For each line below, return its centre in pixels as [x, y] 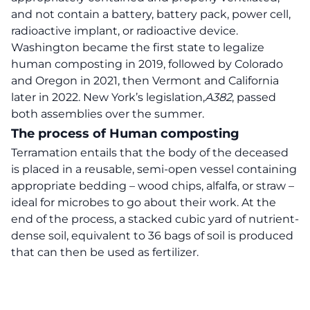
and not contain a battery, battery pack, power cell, [151, 14]
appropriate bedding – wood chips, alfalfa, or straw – [153, 186]
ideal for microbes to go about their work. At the [144, 202]
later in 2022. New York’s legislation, [108, 97]
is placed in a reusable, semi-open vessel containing [154, 169]
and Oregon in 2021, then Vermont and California [145, 81]
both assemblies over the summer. [108, 114]
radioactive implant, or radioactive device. [125, 31]
